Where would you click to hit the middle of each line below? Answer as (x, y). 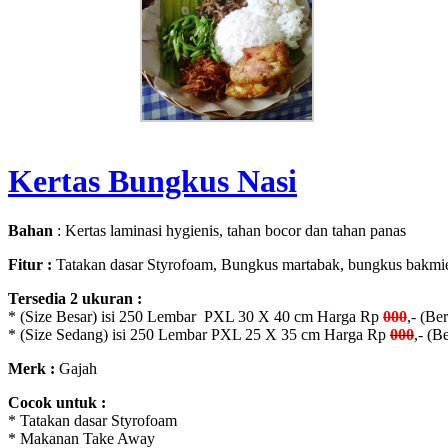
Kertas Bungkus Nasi (152, 181)
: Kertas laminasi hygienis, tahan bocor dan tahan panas (229, 230)
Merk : (31, 368)
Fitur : (30, 264)
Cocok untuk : (57, 402)
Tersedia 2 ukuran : (75, 298)
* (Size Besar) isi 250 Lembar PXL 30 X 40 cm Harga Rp (195, 316)
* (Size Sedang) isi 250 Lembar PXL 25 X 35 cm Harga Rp (199, 334)
